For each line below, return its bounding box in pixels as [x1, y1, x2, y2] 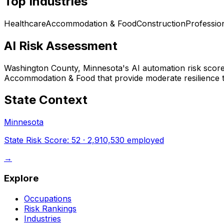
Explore [4, 172, 38, 184]
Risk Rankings [24, 203, 76, 213]
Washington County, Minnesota [4, 62, 122, 73]
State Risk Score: [4, 135, 71, 145]
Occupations [24, 193, 71, 203]
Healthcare [4, 18, 45, 28]
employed [124, 135, 164, 145]
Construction [136, 18, 185, 28]
